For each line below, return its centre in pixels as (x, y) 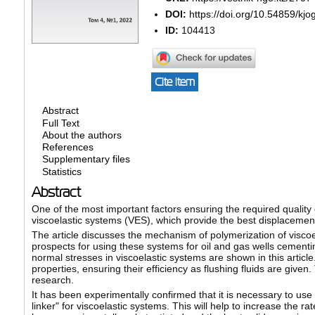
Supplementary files (86, 159)
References (67, 147)
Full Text (60, 123)
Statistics (62, 172)
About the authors (82, 135)
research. (52, 280)
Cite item (174, 82)
